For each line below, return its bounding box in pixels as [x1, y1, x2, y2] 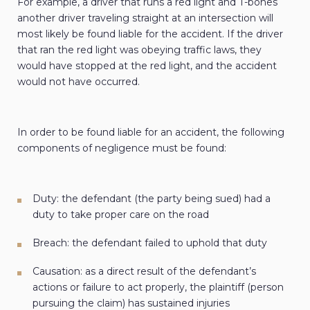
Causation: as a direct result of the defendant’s [33, 265, 256, 278]
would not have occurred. [17, 75, 140, 89]
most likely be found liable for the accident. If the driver [17, 28, 283, 41]
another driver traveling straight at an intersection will [17, 12, 273, 25]
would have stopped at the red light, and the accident [17, 60, 277, 73]
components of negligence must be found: [17, 142, 226, 155]
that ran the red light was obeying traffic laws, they [17, 44, 262, 57]
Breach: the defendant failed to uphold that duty [33, 237, 267, 250]
